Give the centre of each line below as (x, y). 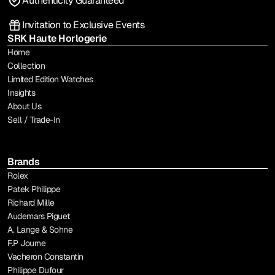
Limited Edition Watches (50, 79)
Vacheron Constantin (45, 257)
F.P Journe (26, 243)
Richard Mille (31, 203)
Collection (26, 66)
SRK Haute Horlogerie (57, 39)
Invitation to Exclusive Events (83, 25)
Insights (21, 93)
